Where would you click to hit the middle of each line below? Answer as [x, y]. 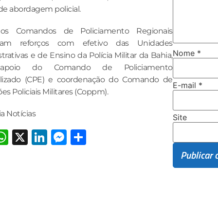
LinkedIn [81, 137]
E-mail [185, 85]
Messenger [109, 137]
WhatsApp [49, 137]
